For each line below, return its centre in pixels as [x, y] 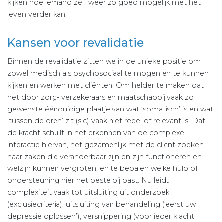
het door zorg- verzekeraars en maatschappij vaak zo [101, 97]
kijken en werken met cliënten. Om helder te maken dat [106, 85]
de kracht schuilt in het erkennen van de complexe [96, 133]
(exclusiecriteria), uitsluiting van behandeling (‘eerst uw [102, 204]
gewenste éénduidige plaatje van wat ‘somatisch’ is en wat [110, 109]
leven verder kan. [37, 15]
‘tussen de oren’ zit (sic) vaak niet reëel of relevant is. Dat [106, 121]
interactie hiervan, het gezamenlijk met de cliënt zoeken [106, 145]
